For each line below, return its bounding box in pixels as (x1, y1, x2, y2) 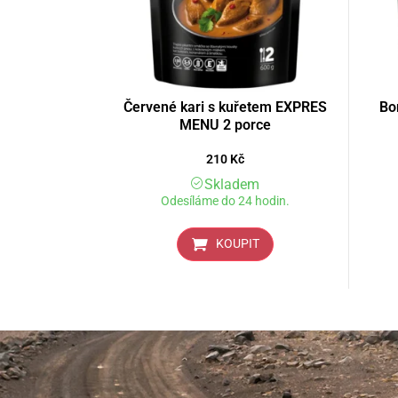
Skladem (204, 176, 259, 194)
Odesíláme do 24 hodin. (160, 194, 290, 210)
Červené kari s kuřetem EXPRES (123, 99, 327, 116)
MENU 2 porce (179, 116, 271, 134)
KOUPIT (215, 236, 259, 252)
